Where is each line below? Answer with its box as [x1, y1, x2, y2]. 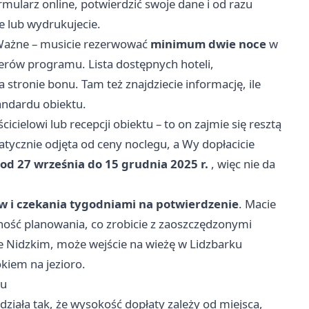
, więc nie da [208, 156, 275, 172]
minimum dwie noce [150, 36, 266, 52]
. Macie [239, 196, 276, 212]
